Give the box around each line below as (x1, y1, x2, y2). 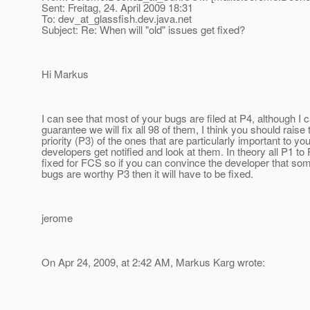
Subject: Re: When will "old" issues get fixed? (42, 22, 245, 37)
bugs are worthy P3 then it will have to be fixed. (42, 166, 253, 181)
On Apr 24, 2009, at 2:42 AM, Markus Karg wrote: (42, 255, 265, 270)
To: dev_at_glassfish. (42, 11, 138, 26)
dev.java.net (138, 11, 192, 26)
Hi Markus (42, 66, 89, 82)
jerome (42, 210, 73, 226)
